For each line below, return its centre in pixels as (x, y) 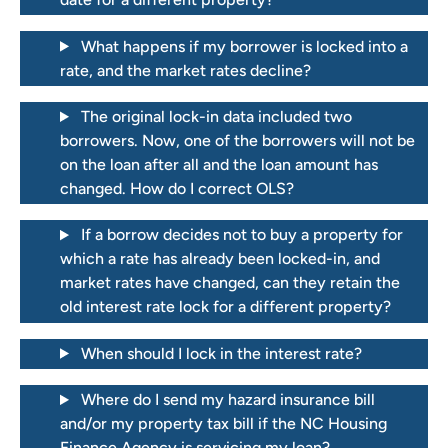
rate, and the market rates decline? (185, 70)
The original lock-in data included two (216, 116)
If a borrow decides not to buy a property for (241, 235)
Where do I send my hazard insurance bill (227, 400)
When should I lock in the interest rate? (221, 353)
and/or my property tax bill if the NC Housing (223, 424)
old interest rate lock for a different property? (225, 307)
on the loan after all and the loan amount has (219, 164)
